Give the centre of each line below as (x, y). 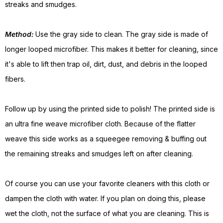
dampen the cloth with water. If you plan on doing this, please (105, 199)
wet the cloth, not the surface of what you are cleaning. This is (107, 214)
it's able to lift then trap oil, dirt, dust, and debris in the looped (106, 64)
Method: (19, 34)
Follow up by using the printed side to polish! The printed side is (110, 109)
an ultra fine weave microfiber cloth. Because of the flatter (100, 124)
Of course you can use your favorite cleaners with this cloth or (107, 184)
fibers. (15, 79)
